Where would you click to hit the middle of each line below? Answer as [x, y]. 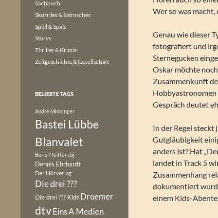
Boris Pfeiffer [51, 154]
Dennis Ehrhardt [58, 164]
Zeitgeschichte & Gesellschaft [72, 62]
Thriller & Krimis [56, 50]
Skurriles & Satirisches [63, 15]
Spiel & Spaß [50, 27]
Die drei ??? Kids [57, 197]
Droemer [97, 196]
